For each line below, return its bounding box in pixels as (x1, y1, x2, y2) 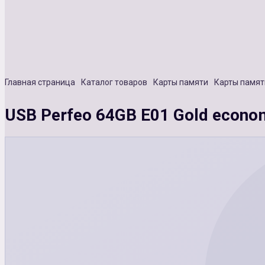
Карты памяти (153, 77, 208, 87)
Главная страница (5, 77, 75, 87)
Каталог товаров (81, 77, 147, 87)
